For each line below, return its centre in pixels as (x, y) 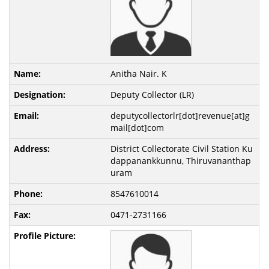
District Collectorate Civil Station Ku (181, 149)
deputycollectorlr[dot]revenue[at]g (180, 116)
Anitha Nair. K (138, 74)
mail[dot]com (137, 128)
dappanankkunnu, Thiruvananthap (180, 161)
